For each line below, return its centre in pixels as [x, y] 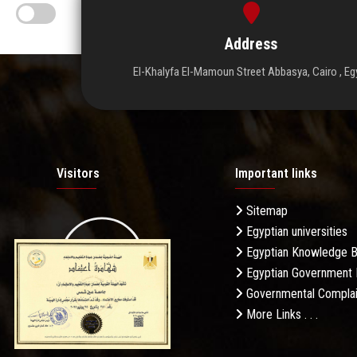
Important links [276, 174]
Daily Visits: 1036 [99, 327]
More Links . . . [280, 315]
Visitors [78, 174]
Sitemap [265, 211]
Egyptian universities [295, 232]
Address [251, 44]
